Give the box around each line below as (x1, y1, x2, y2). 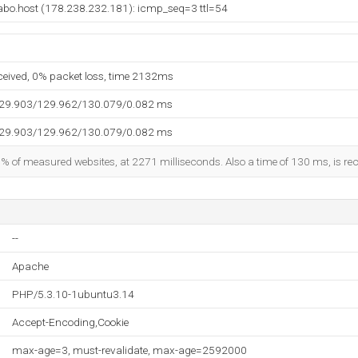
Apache (12, 260, 49, 272)
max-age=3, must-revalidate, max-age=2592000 (12, 344, 247, 356)
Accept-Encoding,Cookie (12, 316, 129, 328)
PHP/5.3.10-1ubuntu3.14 (12, 288, 134, 300)
